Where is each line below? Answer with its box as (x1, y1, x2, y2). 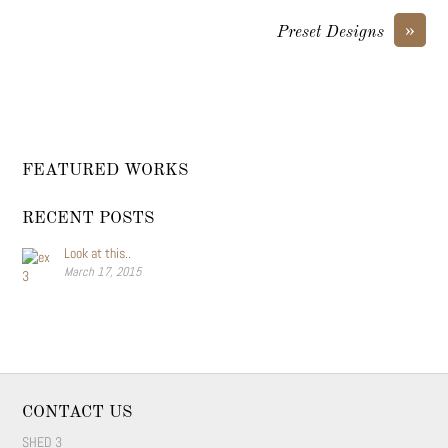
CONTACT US (22, 403, 133, 421)
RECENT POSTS (22, 210, 155, 228)
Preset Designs (276, 24, 384, 42)
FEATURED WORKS (22, 162, 189, 180)
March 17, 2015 (64, 264, 142, 281)
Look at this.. (64, 244, 132, 263)
